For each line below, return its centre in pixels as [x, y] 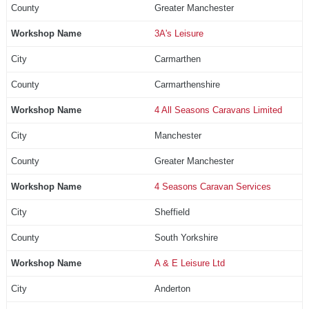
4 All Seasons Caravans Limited [218, 110]
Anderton [172, 288]
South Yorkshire [186, 237]
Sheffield [172, 212]
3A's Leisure [179, 33]
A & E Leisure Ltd [189, 263]
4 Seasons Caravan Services [212, 186]
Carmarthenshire [187, 84]
